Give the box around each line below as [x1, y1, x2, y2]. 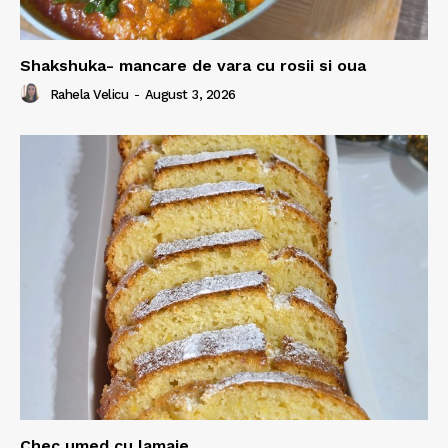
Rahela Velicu [49, 86, 128, 102]
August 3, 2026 [144, 86, 236, 102]
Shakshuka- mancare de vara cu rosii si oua [20, 55, 366, 75]
